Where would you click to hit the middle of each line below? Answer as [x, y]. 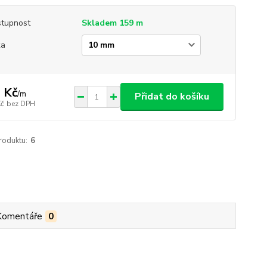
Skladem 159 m [112, 23]
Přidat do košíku [172, 97]
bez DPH [21, 103]
